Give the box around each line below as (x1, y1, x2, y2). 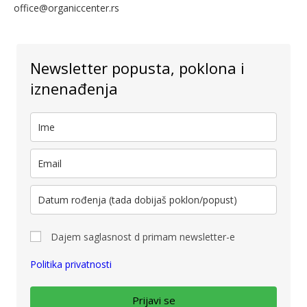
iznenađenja (30, 77, 118, 99)
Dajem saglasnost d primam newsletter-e (51, 230, 235, 243)
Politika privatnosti (30, 257, 112, 271)
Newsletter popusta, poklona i (30, 57, 245, 78)
